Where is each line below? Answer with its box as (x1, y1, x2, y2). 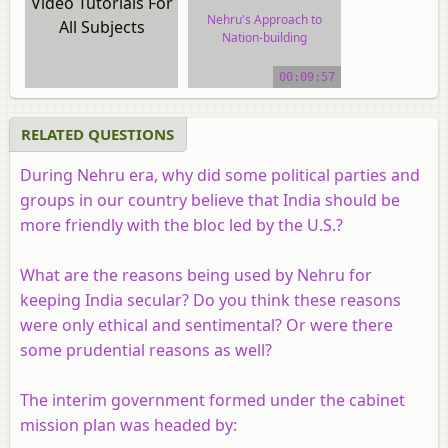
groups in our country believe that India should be (20, 188, 400, 211)
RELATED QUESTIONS (21, 123, 174, 144)
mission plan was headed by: (20, 413, 237, 436)
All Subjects (58, 15, 145, 38)
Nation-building (222, 28, 308, 46)
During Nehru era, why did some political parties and (20, 163, 420, 186)
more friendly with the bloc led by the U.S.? (20, 213, 343, 236)
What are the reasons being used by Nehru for (20, 263, 372, 286)
